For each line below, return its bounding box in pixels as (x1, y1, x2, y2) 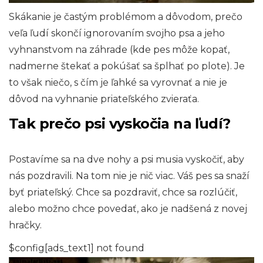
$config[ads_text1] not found (9, 242, 144, 254)
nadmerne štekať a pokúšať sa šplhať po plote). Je (9, 60, 245, 72)
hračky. (9, 220, 42, 231)
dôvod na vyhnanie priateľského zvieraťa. (9, 93, 199, 105)
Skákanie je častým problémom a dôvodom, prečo (9, 11, 242, 23)
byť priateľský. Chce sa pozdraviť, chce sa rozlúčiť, (9, 187, 237, 198)
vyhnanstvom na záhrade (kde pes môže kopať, (9, 44, 230, 56)
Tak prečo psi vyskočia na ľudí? (9, 115, 231, 133)
